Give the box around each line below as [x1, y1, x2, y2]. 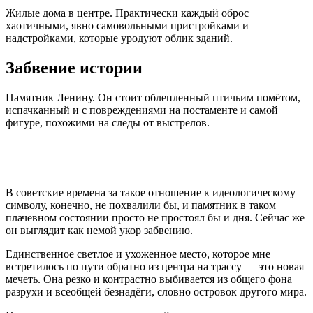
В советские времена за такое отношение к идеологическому [6, 187, 296, 199]
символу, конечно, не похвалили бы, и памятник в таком [6, 199, 276, 212]
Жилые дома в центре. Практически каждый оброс [6, 7, 249, 20]
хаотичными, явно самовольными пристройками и [6, 20, 249, 32]
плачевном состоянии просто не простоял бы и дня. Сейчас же [6, 212, 305, 224]
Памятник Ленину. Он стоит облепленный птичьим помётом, [6, 92, 300, 104]
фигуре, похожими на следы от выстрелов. [6, 117, 210, 129]
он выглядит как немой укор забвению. [6, 224, 193, 237]
